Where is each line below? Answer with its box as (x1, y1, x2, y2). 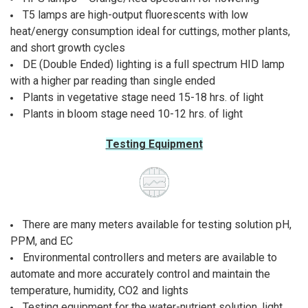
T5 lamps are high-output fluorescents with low (22, 8, 248, 22)
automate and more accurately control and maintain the (10, 267, 270, 281)
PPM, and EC (10, 234, 73, 248)
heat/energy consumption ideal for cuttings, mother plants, (10, 25, 290, 38)
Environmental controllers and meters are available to (22, 251, 277, 265)
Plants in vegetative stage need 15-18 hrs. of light (22, 91, 263, 104)
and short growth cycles (10, 41, 125, 55)
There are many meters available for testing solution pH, (22, 218, 291, 232)
